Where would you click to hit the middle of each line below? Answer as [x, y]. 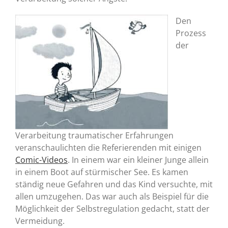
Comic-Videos [41, 160]
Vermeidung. [40, 221]
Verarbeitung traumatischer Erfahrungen [94, 136]
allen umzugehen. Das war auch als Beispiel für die [112, 197]
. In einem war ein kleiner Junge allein [138, 160]
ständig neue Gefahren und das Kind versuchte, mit [114, 184]
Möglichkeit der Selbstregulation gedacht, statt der [112, 209]
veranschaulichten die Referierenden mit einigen [108, 148]
